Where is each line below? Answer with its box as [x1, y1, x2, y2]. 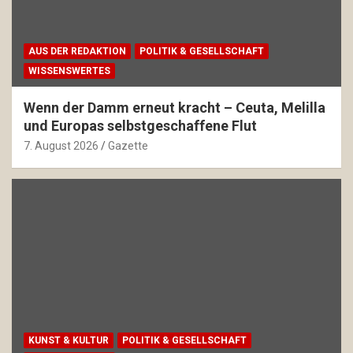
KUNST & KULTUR [28, 335, 109, 347]
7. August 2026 [24, 139, 98, 152]
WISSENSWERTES [28, 65, 110, 76]
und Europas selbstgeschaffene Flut [24, 117, 257, 134]
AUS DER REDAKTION [28, 45, 126, 57]
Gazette [108, 139, 148, 152]
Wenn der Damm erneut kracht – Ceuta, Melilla [24, 98, 325, 116]
